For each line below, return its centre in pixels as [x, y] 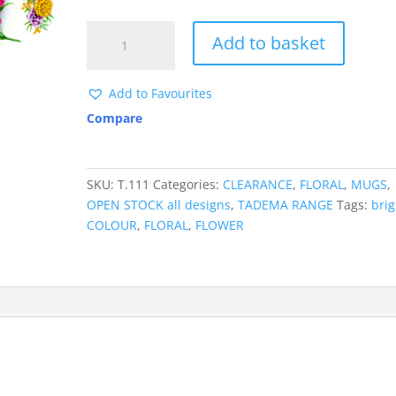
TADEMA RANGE [286, 205]
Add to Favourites [161, 93]
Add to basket [269, 43]
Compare [115, 118]
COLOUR [112, 225]
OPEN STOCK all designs [159, 205]
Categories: [188, 184]
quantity [111, 91]
